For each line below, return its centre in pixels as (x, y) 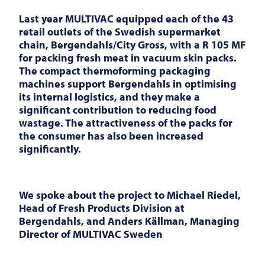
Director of (46, 234)
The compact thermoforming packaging (115, 71)
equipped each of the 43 (174, 19)
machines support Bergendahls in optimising (128, 84)
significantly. (50, 149)
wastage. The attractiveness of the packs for (126, 123)
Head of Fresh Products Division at (102, 208)
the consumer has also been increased (111, 136)
